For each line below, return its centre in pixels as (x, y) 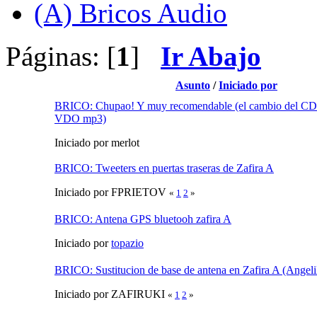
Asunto (193, 85)
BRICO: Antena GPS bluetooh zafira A (143, 219)
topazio (127, 243)
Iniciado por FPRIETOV (112, 192)
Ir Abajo (211, 56)
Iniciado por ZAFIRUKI (111, 294)
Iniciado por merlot (97, 142)
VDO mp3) (80, 118)
